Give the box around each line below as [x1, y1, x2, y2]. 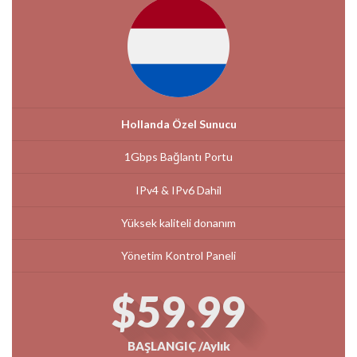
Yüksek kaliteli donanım [121, 215, 236, 229]
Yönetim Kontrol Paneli [121, 249, 236, 263]
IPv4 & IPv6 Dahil [135, 182, 222, 197]
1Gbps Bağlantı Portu [124, 150, 233, 164]
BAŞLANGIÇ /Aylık [127, 339, 230, 354]
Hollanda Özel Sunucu [120, 117, 237, 131]
